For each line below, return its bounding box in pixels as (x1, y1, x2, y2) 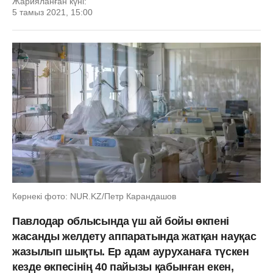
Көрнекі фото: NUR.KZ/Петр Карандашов (12, 191, 176, 201)
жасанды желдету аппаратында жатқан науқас (12, 230, 257, 243)
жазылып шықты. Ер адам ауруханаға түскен (12, 245, 249, 258)
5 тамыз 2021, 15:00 (12, 7, 93, 17)
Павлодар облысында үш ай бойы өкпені (12, 214, 230, 227)
